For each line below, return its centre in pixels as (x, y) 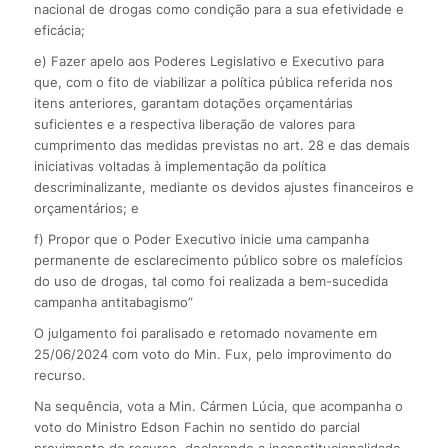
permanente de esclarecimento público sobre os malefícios (218, 260)
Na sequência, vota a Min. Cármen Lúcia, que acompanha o (218, 406)
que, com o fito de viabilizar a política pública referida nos (213, 82)
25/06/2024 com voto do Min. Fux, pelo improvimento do (212, 354)
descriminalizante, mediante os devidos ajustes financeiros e (223, 187)
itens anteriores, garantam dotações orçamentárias (193, 103)
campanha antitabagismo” (113, 302)
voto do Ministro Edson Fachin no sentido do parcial (196, 427)
